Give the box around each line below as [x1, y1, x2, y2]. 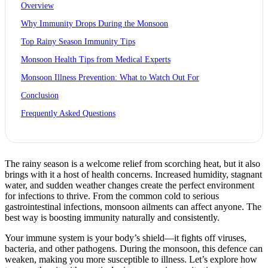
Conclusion [20, 91, 59, 100]
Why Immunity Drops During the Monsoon [20, 19, 168, 28]
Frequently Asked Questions [20, 109, 115, 118]
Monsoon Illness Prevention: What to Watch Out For [20, 73, 199, 82]
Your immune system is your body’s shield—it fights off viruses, [5, 232, 246, 243]
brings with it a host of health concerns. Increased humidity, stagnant [5, 169, 262, 179]
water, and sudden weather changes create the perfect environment [5, 179, 254, 190]
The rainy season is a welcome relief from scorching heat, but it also [5, 158, 260, 169]
